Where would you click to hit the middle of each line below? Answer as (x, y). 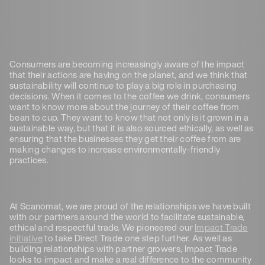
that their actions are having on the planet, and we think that (129, 74)
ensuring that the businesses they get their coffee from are (125, 138)
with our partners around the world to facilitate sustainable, (127, 216)
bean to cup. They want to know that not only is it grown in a (129, 117)
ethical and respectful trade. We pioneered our (102, 227)
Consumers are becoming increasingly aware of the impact (127, 64)
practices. (29, 159)
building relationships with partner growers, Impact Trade (124, 248)
